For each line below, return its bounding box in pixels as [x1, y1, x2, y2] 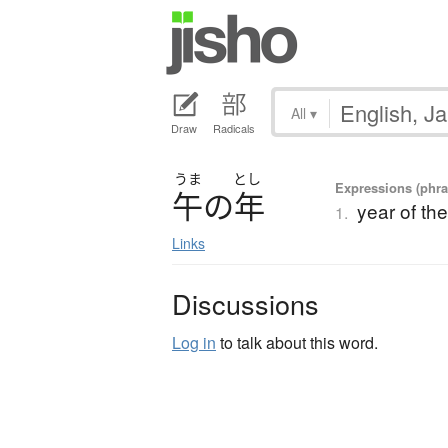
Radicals [213, 120, 255, 137]
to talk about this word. [216, 331, 378, 355]
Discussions [172, 284, 319, 324]
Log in [172, 331, 216, 355]
